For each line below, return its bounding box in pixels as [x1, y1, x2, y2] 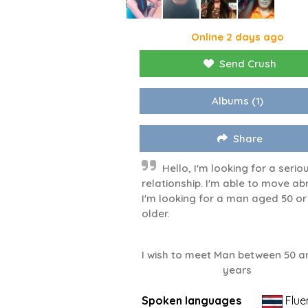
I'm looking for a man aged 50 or [142, 192, 307, 206]
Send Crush [219, 57, 277, 71]
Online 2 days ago [190, 30, 284, 44]
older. [142, 207, 169, 221]
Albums [211, 94, 249, 108]
